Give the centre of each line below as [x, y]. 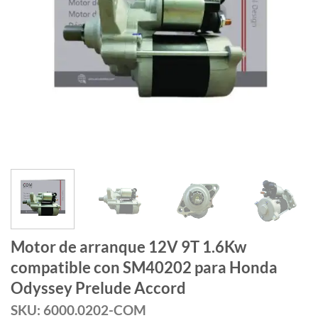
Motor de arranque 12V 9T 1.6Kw [128, 246]
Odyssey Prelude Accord [98, 287]
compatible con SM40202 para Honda [144, 267]
